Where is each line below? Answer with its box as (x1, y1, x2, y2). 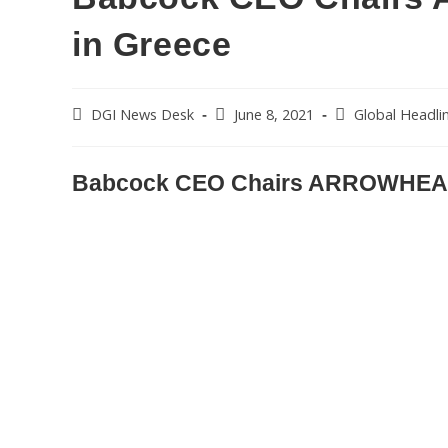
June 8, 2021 (234, 105, 314, 125)
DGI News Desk (91, 105, 194, 125)
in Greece (72, 25, 232, 64)
